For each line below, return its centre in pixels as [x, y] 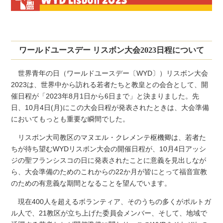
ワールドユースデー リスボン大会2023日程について [111, 50]
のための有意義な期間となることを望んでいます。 [91, 183]
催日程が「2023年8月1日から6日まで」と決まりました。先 [105, 96]
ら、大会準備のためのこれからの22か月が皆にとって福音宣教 [109, 171]
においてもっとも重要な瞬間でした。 [70, 119]
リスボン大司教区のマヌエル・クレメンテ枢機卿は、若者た [109, 137]
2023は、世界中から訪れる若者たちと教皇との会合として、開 [110, 84]
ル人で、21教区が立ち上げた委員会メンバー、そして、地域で [109, 213]
